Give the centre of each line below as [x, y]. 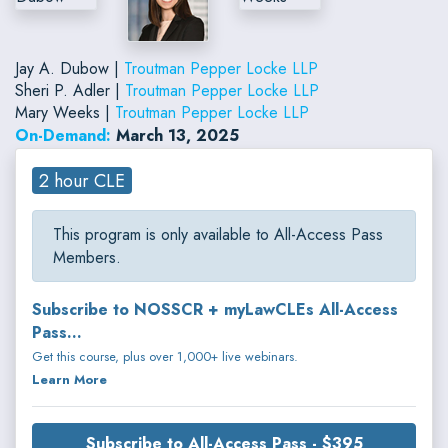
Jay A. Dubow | [69, 68]
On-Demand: [63, 135]
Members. [87, 258]
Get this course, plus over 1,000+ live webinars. [165, 357]
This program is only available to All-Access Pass [218, 235]
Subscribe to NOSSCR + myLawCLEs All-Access [215, 310]
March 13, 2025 [177, 135]
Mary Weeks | [65, 112]
